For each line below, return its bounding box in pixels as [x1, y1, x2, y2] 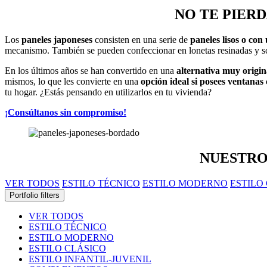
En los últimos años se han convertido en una [5, 65, 176, 76]
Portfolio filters [10, 190, 60, 200]
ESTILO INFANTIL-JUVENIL [29, 253, 151, 264]
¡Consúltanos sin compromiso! [5, 107, 126, 117]
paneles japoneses [21, 34, 92, 45]
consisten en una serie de [92, 34, 190, 45]
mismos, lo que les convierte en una [5, 76, 141, 86]
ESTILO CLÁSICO [29, 243, 106, 253]
